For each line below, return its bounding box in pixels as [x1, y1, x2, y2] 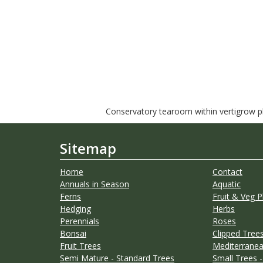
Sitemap [60, 138, 116, 158]
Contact [212, 166, 242, 177]
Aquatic [212, 178, 241, 190]
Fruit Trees [60, 240, 101, 251]
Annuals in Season [60, 178, 129, 190]
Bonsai [60, 227, 86, 239]
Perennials [60, 215, 99, 227]
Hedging [60, 203, 91, 214]
